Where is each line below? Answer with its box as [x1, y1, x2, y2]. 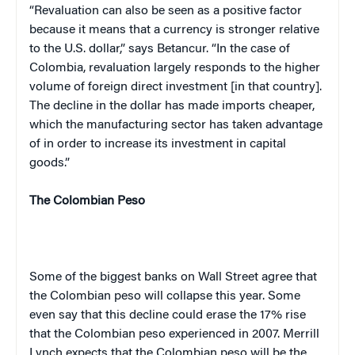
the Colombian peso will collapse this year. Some [29, 289, 300, 303]
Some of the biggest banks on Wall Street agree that [29, 270, 317, 284]
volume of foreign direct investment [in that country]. [29, 80, 322, 94]
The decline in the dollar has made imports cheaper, [29, 99, 315, 113]
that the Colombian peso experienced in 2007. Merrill [29, 327, 319, 341]
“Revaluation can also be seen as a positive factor [29, 4, 302, 17]
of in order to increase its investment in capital [29, 137, 286, 151]
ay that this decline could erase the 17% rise [65, 308, 306, 322]
